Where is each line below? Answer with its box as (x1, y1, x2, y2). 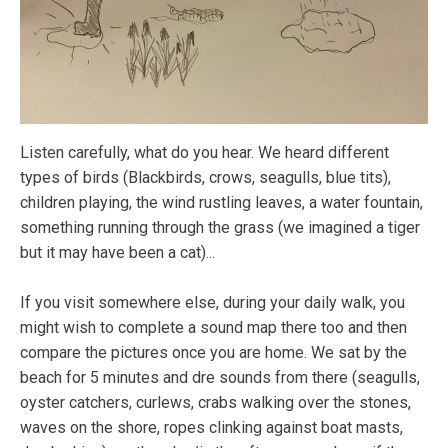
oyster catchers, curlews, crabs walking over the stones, (20, 392, 411, 412)
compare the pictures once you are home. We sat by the (20, 342, 407, 362)
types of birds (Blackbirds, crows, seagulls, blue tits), (20, 167, 391, 187)
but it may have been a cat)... (20, 242, 215, 262)
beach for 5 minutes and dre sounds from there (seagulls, (20, 367, 420, 387)
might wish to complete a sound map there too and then (20, 317, 407, 337)
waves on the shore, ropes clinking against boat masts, (20, 417, 403, 437)
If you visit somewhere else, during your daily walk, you (20, 292, 405, 312)
